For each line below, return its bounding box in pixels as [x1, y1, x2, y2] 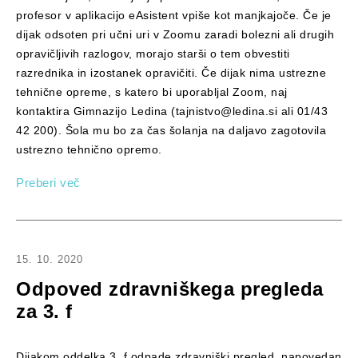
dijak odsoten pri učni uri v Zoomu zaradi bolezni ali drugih [16, 27, 334, 41]
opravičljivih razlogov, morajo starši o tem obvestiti [16, 46, 290, 60]
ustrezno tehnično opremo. [16, 142, 162, 156]
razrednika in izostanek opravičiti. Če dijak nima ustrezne [16, 66, 326, 79]
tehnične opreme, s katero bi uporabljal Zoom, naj [16, 85, 288, 98]
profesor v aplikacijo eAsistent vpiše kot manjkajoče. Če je [16, 8, 332, 22]
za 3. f [16, 300, 73, 323]
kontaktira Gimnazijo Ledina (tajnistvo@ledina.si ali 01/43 [16, 104, 328, 117]
